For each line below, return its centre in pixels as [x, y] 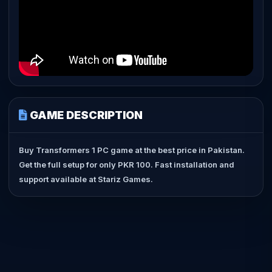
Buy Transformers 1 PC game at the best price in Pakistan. [132, 150]
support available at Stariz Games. [86, 179]
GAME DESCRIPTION [85, 115]
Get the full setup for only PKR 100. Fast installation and [127, 165]
